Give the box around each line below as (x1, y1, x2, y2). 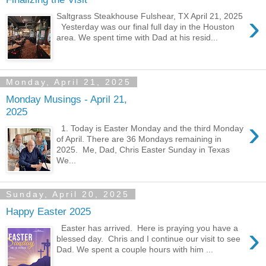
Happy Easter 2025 (6, 205, 91, 217)
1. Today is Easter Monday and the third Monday (56, 123, 244, 134)
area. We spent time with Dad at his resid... (56, 33, 218, 43)
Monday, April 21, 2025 (6, 77, 131, 87)
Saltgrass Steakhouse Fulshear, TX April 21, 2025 (56, 11, 243, 21)
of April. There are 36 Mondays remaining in (56, 134, 222, 144)
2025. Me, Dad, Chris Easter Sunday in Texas (56, 145, 230, 155)
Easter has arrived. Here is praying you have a (56, 223, 239, 233)
